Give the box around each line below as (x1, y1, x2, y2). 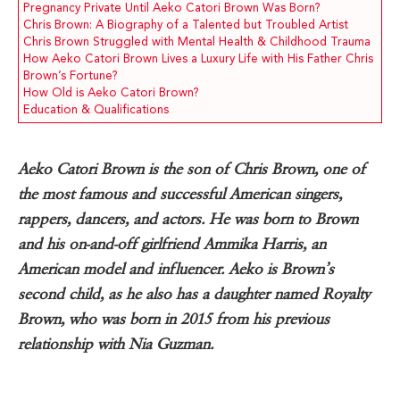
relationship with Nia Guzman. (18, 335, 213, 354)
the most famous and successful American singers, (18, 185, 342, 204)
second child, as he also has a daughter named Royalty (18, 285, 370, 304)
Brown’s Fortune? (23, 69, 118, 83)
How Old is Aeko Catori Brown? (23, 86, 199, 100)
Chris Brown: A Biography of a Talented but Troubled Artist (23, 18, 348, 32)
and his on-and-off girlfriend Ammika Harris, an (18, 235, 326, 254)
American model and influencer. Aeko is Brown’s (18, 260, 334, 279)
